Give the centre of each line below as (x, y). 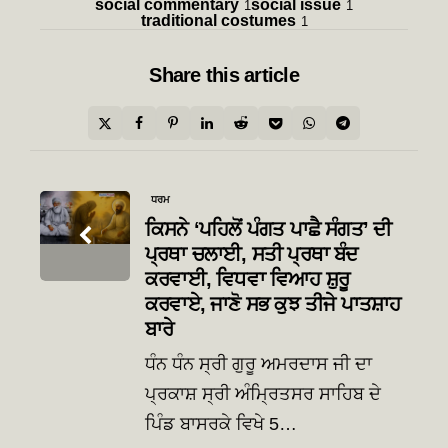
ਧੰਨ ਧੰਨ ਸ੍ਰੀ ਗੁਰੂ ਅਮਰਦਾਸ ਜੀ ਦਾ (258, 364)
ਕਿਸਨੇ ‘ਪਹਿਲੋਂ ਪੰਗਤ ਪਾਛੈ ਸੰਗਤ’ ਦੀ (268, 228)
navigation (77, 221)
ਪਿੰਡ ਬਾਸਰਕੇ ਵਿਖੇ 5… (221, 424)
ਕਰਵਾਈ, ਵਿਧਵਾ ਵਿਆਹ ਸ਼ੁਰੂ (247, 278)
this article (252, 75)
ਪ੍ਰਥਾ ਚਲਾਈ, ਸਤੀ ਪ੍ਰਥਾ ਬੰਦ (251, 253)
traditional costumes (218, 21)
